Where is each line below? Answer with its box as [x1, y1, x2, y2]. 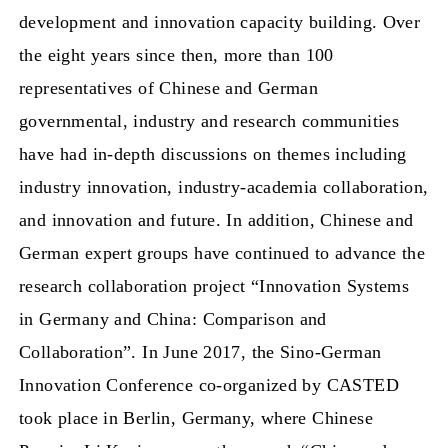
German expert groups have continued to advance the [19, 242, 426, 263]
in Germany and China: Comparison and [19, 308, 327, 329]
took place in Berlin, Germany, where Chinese [19, 407, 373, 428]
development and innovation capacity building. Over [19, 11, 421, 32]
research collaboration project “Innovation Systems [19, 275, 410, 296]
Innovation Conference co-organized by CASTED [19, 374, 399, 395]
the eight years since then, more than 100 [19, 44, 334, 65]
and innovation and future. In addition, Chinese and [19, 209, 414, 230]
